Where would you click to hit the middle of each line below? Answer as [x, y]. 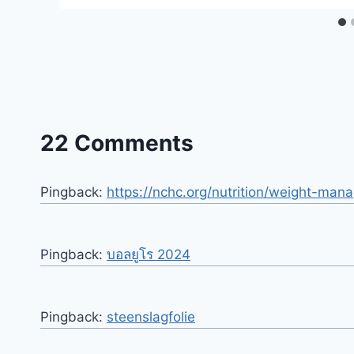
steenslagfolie [151, 316]
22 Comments [117, 143]
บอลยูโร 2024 [149, 254]
